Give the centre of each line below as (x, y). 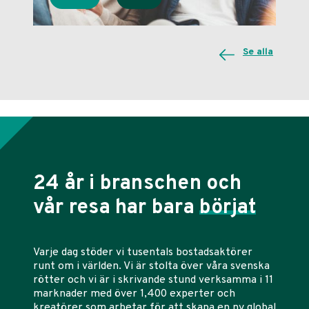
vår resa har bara (116, 208)
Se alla (258, 52)
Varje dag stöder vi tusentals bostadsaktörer (143, 253)
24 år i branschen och (138, 183)
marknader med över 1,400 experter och (134, 294)
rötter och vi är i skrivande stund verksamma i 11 (153, 280)
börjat (228, 208)
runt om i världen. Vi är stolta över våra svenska (151, 267)
